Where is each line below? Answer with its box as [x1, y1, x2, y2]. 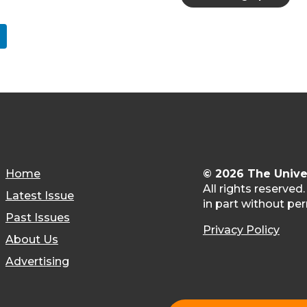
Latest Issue [5, 188, 74, 202]
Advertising [5, 254, 69, 268]
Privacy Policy [202, 223, 280, 236]
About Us [5, 232, 58, 246]
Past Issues [5, 210, 70, 224]
